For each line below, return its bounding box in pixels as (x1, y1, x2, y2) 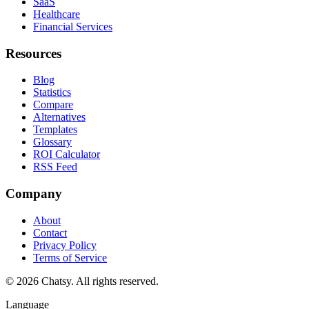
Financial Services (33, 20, 112, 32)
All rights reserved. (76, 275, 159, 287)
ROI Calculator (33, 148, 100, 161)
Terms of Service (33, 251, 107, 263)
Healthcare (33, 8, 80, 20)
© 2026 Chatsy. (6, 275, 76, 287)
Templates (33, 123, 77, 136)
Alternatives (33, 111, 86, 123)
